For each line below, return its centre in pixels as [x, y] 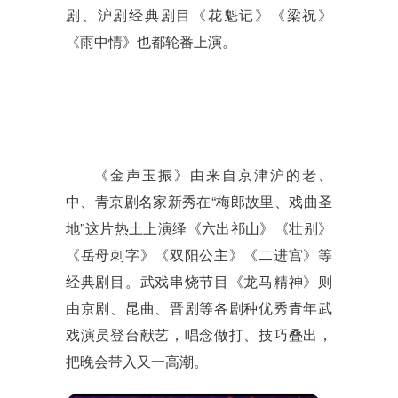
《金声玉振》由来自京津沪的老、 [213, 175]
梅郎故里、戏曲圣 [274, 202]
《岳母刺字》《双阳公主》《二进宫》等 [199, 255]
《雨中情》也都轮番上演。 [151, 42]
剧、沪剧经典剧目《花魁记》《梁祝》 [199, 15]
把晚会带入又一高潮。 [137, 362]
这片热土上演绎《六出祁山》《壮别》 [209, 228]
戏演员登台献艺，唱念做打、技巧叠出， [199, 335]
